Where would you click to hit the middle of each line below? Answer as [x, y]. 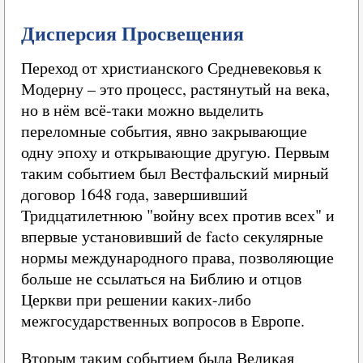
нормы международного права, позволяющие [177, 257]
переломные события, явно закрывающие [164, 131]
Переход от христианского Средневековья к [171, 68]
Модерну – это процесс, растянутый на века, [175, 89]
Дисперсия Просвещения [132, 33]
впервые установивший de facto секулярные [172, 236]
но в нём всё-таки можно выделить [142, 110]
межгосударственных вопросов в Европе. [163, 320]
